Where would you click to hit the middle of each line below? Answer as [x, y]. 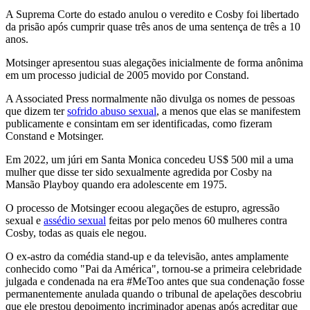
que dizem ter [36, 111]
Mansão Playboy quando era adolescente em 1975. [116, 184]
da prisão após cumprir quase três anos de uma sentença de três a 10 [153, 26]
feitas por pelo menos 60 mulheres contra [197, 220]
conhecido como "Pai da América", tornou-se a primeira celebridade [154, 268]
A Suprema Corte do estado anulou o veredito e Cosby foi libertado [152, 14]
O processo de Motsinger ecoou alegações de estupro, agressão [143, 208]
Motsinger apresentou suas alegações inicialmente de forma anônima [154, 62]
